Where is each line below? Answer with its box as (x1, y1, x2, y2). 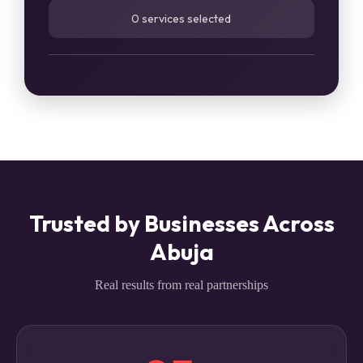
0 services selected (131, 11, 232, 26)
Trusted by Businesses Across (28, 209, 335, 237)
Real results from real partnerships (95, 278, 268, 292)
